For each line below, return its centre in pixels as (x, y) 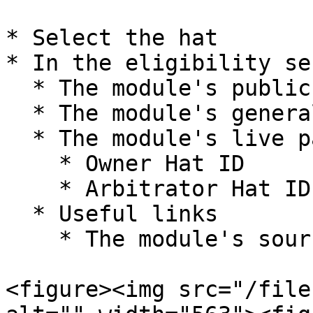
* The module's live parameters (19, 138)
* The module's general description (19, 113)
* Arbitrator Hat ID (32, 189)
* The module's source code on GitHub (32, 239)
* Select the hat (112, 38)
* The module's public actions (19, 88)
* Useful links (19, 214)
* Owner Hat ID (32, 163)
